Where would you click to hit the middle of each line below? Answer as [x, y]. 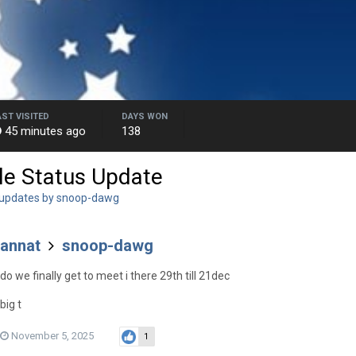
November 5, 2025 [52, 335]
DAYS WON [145, 116]
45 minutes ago [45, 131]
